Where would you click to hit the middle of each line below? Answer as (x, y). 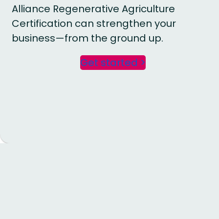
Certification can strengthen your (94, 24)
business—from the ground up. (88, 38)
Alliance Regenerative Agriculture (93, 9)
